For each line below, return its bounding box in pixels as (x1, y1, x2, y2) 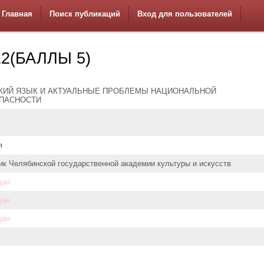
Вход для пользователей (137, 9, 232, 18)
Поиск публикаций (49, 9, 120, 18)
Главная (2, 9, 32, 18)
